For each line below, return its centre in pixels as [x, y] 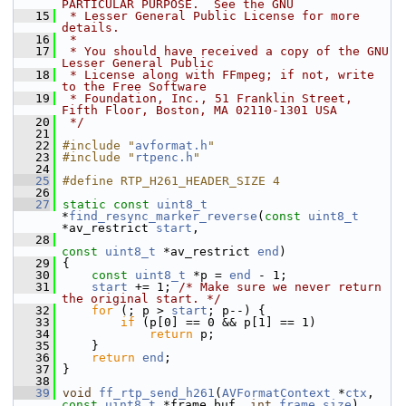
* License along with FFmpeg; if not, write [218, 75]
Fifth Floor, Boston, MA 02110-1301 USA [199, 110]
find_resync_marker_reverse [163, 216]
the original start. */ [141, 299]
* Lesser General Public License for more [211, 16]
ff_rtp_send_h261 [157, 393]
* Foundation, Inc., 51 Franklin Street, [208, 98]
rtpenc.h [164, 157]
